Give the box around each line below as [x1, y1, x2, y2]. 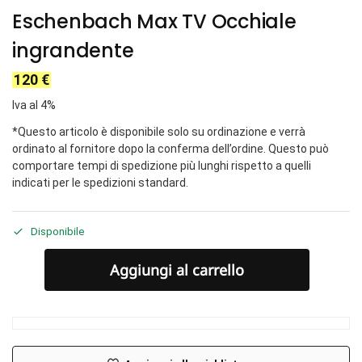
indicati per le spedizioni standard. [12, 176, 188, 190]
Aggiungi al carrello [110, 259, 244, 280]
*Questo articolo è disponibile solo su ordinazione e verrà [12, 125, 305, 139]
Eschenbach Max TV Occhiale [12, 7, 297, 35]
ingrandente [12, 36, 134, 64]
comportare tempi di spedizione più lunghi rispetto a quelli [12, 159, 311, 173]
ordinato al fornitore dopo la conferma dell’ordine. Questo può [12, 142, 329, 156]
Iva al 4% [12, 99, 56, 112]
